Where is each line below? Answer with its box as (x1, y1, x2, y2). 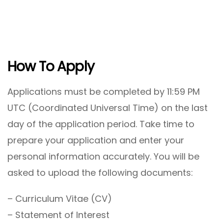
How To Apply (7, 56, 94, 76)
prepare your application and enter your (7, 134, 184, 146)
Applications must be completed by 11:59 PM (7, 85, 200, 98)
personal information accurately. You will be (7, 150, 199, 163)
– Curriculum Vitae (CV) (7, 192, 112, 205)
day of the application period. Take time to (7, 117, 194, 130)
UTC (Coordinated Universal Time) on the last (7, 101, 208, 114)
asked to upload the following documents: (7, 166, 193, 179)
